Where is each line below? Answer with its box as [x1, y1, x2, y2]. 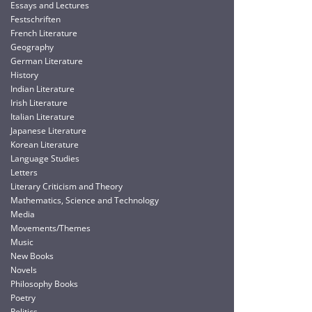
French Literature [10, 27, 77, 39]
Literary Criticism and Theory [10, 180, 123, 192]
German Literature [10, 55, 83, 67]
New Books [10, 250, 54, 262]
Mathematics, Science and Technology [10, 194, 159, 206]
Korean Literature [10, 139, 79, 150]
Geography [10, 41, 54, 53]
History [10, 69, 38, 81]
